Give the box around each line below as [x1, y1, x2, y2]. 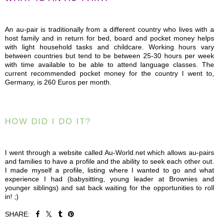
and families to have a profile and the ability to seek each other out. [5, 157, 214, 165]
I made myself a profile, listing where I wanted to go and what [5, 166, 214, 174]
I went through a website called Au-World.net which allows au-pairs [5, 148, 214, 156]
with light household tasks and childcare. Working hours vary [5, 43, 214, 51]
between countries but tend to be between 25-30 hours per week [5, 51, 214, 60]
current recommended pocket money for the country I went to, [5, 69, 214, 77]
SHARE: [5, 210, 30, 218]
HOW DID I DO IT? [5, 116, 91, 126]
